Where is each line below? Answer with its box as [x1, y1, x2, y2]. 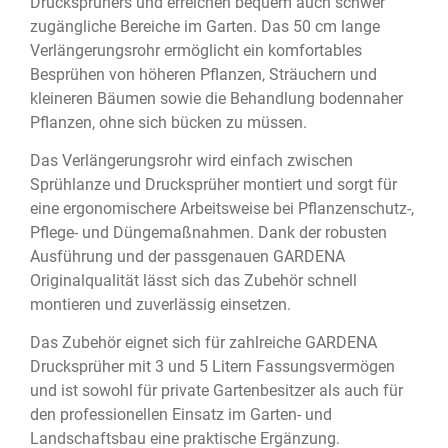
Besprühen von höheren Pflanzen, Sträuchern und [30, 65, 377, 85]
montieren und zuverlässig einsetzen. [30, 295, 291, 315]
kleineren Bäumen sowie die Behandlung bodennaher [30, 89, 403, 109]
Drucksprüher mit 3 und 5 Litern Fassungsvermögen [30, 357, 395, 377]
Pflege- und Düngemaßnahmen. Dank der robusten [30, 223, 387, 243]
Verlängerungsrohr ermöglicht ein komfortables [30, 41, 362, 61]
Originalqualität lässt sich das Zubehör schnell [30, 271, 357, 291]
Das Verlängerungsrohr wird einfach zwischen [30, 151, 353, 171]
